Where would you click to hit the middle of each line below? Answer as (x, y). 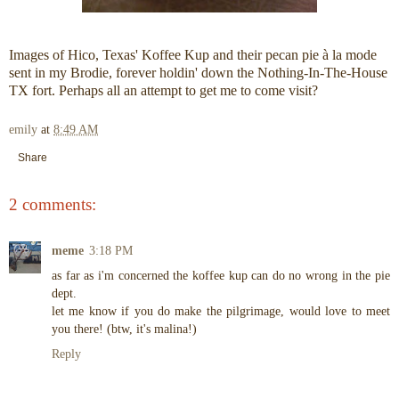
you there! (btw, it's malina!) (124, 329)
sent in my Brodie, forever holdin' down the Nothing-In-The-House (198, 73)
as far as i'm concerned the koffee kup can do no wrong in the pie (221, 276)
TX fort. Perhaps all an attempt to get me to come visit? (163, 91)
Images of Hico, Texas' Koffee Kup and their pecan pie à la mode (193, 55)
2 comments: (53, 204)
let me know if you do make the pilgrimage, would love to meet (221, 311)
